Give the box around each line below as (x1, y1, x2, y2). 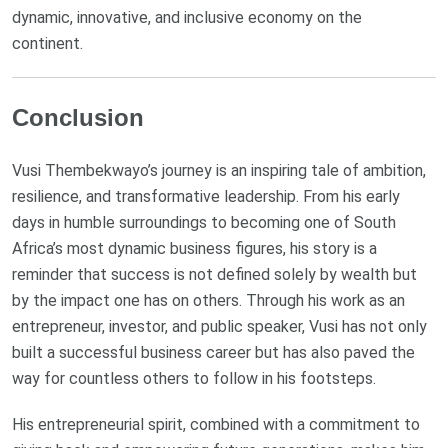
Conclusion (12, 103, 144, 131)
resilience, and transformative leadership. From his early (12, 186, 400, 206)
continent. (12, 33, 83, 53)
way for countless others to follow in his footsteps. (12, 368, 376, 388)
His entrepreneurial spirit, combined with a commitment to (12, 414, 420, 434)
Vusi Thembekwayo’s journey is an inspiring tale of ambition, (12, 160, 426, 180)
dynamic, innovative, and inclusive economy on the (12, 7, 362, 27)
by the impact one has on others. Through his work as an (12, 290, 405, 310)
